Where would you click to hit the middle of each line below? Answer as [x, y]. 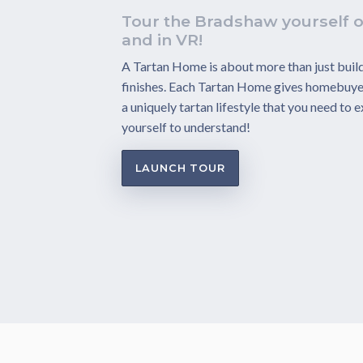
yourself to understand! [186, 126]
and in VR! [162, 39]
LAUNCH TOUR [180, 168]
